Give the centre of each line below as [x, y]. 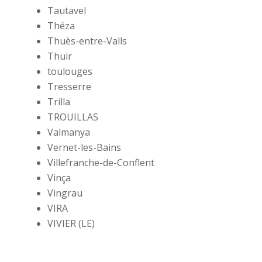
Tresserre [69, 87]
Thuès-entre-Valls [87, 41]
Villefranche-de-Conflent [101, 163]
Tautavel [66, 11]
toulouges [70, 72]
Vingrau [65, 193]
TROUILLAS [74, 117]
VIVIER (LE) [71, 224]
